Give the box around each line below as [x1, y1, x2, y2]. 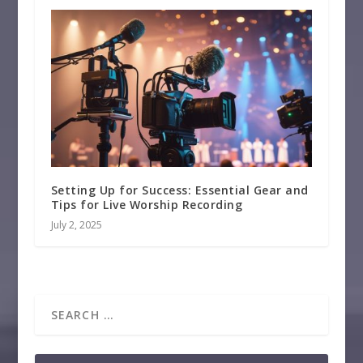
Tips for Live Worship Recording [50, 196, 243, 212]
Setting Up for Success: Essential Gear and [50, 181, 309, 198]
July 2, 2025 [50, 217, 102, 232]
